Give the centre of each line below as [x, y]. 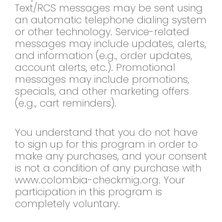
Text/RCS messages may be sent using [109, 8]
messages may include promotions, [102, 80]
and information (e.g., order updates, [104, 56]
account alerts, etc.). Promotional [95, 68]
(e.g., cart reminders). [66, 103]
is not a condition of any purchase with [108, 168]
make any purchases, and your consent [111, 156]
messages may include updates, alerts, [111, 44]
